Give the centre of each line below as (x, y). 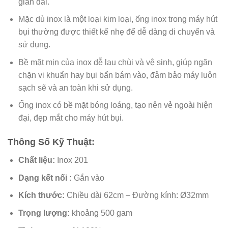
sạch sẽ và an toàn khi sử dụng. (75, 88)
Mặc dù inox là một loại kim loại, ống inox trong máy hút (118, 19)
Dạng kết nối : (46, 178)
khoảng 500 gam (102, 213)
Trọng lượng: (45, 213)
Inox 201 (72, 160)
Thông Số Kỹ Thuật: (51, 142)
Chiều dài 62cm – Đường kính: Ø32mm (136, 195)
